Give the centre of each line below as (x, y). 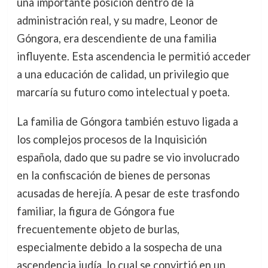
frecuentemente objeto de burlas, (98, 229)
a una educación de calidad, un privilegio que (123, 74)
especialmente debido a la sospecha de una (119, 247)
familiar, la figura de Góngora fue (95, 211)
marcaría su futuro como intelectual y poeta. (123, 92)
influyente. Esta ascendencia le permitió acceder (133, 57)
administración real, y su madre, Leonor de (117, 21)
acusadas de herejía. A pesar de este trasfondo (128, 193)
